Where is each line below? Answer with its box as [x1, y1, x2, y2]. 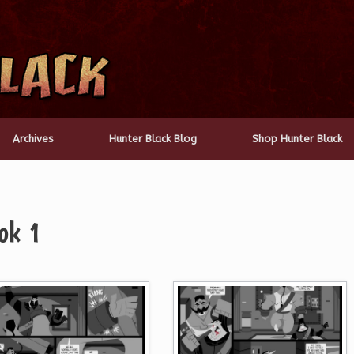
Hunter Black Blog [109, 133, 197, 145]
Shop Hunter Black [252, 133, 342, 145]
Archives [13, 133, 54, 145]
